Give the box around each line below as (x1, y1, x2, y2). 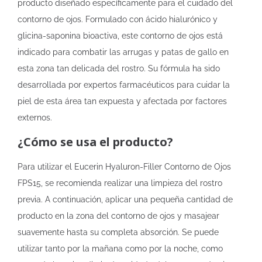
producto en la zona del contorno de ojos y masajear (18, 211, 219, 220)
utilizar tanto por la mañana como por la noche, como (18, 244, 223, 253)
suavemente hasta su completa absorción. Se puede (18, 227, 219, 237)
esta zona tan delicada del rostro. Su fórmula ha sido (18, 64, 220, 73)
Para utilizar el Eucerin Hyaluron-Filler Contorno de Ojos (18, 162, 231, 171)
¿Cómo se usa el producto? (18, 134, 173, 150)
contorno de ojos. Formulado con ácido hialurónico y (18, 15, 218, 24)
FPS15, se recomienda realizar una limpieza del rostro (18, 178, 222, 188)
